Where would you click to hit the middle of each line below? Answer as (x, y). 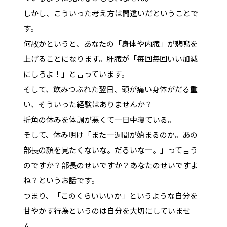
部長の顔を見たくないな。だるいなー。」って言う (110, 149)
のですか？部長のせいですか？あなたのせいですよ (110, 165)
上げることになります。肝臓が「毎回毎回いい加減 (110, 58)
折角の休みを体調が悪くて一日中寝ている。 (99, 119)
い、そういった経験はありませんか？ (88, 104)
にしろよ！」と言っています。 (76, 73)
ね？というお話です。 (61, 180)
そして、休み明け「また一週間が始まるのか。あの (110, 134)
